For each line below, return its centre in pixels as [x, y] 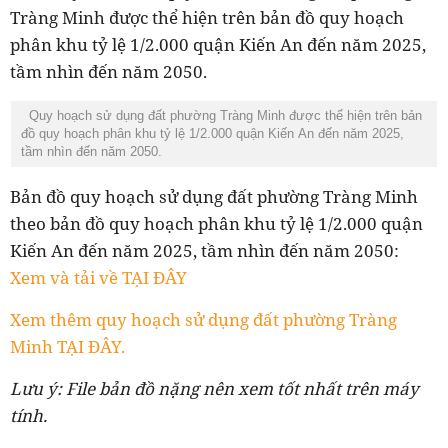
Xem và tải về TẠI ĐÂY [98, 277]
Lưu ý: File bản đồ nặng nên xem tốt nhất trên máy [214, 388]
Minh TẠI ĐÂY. [67, 346]
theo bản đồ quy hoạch [104, 223]
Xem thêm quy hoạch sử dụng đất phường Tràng [203, 319]
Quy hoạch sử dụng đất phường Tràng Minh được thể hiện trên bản [225, 115]
